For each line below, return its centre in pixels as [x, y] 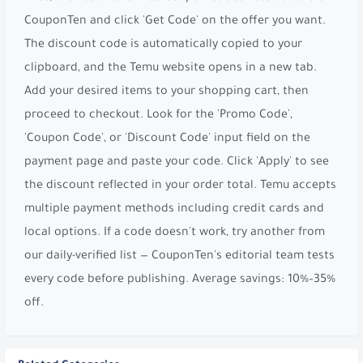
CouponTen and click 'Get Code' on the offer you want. [175, 22]
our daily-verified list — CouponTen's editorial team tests [179, 257]
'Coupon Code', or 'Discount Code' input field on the [167, 140]
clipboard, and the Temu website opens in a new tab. [171, 69]
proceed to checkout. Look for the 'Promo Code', [158, 116]
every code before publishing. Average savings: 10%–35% [180, 281]
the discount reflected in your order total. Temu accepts [180, 187]
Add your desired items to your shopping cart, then [167, 93]
